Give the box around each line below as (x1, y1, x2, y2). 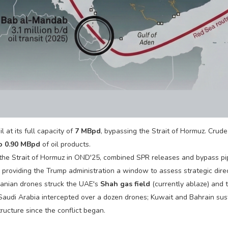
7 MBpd (75, 126, 101, 136)
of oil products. (40, 139, 91, 149)
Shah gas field (100, 179, 151, 189)
